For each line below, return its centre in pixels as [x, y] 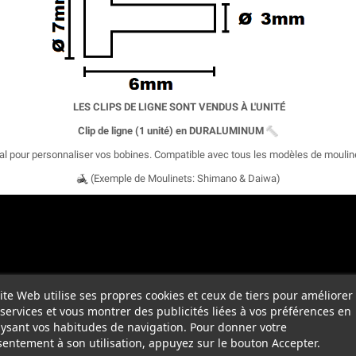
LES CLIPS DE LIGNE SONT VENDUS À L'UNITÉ [180, 107]
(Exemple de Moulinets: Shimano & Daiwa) [184, 179]
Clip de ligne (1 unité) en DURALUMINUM [171, 131]
